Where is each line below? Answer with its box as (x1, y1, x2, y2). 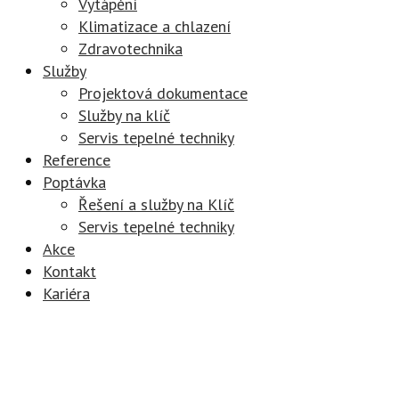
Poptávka (43, 172, 106, 192)
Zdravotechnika (78, 38, 183, 59)
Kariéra (43, 283, 90, 304)
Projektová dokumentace (78, 83, 248, 103)
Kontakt (43, 261, 96, 281)
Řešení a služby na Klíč (78, 194, 234, 215)
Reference (43, 150, 110, 170)
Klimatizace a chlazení (78, 16, 231, 37)
